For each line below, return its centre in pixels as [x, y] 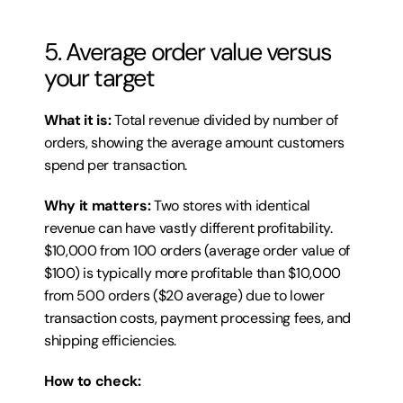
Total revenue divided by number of [224, 120]
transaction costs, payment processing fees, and [197, 318]
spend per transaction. [116, 165]
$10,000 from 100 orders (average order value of [197, 251]
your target [99, 78]
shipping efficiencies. [110, 340]
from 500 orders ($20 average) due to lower [184, 296]
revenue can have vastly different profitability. [188, 228]
